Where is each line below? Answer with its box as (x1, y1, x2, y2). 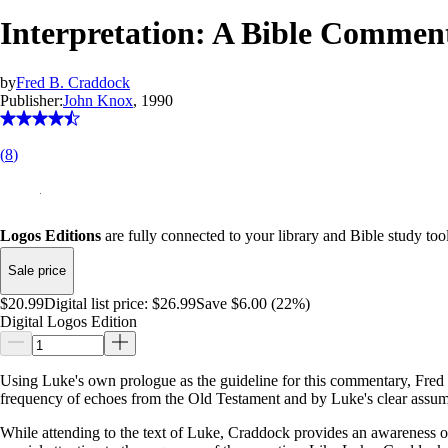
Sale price (8, 263, 66, 279)
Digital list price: (44, 294, 148, 312)
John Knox (63, 91, 133, 109)
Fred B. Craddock (16, 73, 130, 91)
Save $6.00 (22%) (196, 294, 310, 312)
